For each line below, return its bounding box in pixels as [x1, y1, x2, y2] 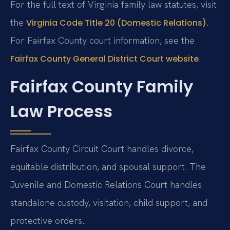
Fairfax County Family [10, 75, 193, 99]
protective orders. [10, 215, 84, 227]
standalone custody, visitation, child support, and [10, 197, 207, 209]
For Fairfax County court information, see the [10, 34, 195, 46]
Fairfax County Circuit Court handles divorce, [10, 143, 194, 155]
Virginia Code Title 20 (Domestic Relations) [26, 16, 206, 29]
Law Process [10, 100, 112, 123]
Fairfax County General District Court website [10, 52, 199, 65]
